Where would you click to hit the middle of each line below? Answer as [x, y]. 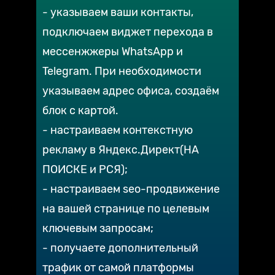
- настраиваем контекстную [118, 130]
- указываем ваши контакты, [118, 12]
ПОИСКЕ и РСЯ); [85, 169]
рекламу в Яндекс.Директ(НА [121, 150]
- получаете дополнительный [120, 248]
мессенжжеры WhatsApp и [113, 52]
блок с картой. [80, 110]
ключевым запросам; [98, 228]
